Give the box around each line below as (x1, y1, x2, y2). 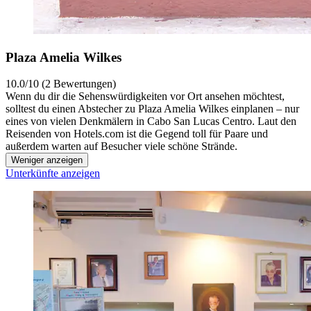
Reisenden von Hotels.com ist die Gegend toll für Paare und (6, 128, 268, 140)
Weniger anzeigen (11, 155, 83, 166)
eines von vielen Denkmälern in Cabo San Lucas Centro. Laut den (6, 115, 296, 128)
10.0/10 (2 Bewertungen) (6, 78, 116, 90)
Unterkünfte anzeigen (6, 167, 100, 180)
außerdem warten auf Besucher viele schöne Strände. (6, 140, 237, 153)
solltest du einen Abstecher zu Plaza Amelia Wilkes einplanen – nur (6, 103, 299, 115)
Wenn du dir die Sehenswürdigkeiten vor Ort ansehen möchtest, (6, 90, 285, 103)
